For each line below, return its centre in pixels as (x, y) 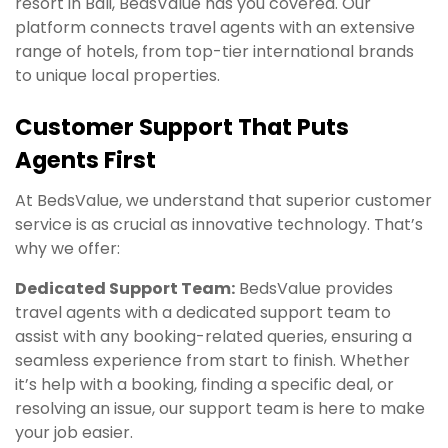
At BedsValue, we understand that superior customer (223, 200)
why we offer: (67, 248)
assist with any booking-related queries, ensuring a (213, 336)
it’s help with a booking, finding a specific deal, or (204, 384)
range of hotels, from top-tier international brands (214, 52)
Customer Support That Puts (182, 126)
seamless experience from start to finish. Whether (212, 360)
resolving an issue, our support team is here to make (220, 408)
